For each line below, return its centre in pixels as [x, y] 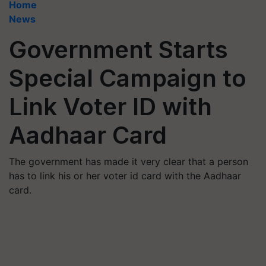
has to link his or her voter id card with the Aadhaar [125, 176]
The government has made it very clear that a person [129, 161]
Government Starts [118, 50]
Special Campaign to [128, 78]
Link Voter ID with [110, 107]
